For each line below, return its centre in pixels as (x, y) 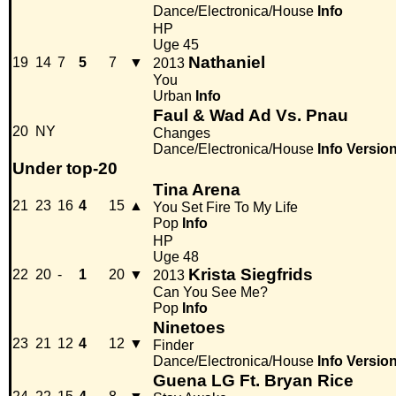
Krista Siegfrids (251, 275)
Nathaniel (227, 63)
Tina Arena (197, 190)
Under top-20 (65, 169)
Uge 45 (176, 45)
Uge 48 (176, 257)
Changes (182, 133)
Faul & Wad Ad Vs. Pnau (251, 116)
